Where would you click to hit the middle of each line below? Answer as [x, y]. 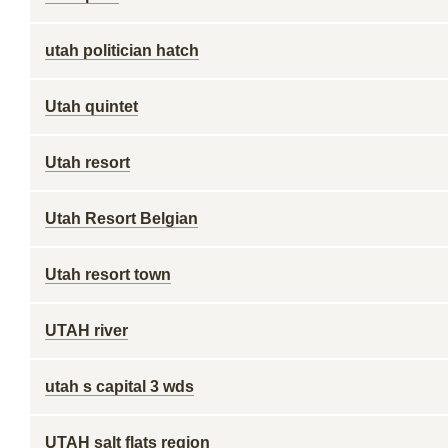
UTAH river [86, 330]
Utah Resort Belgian [121, 218]
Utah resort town [108, 274]
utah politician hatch [122, 50]
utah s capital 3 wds [119, 386]
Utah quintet [91, 106]
